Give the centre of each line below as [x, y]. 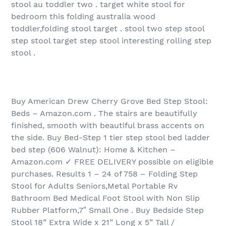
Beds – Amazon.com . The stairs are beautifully [104, 114]
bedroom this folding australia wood [83, 17]
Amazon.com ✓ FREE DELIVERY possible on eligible [112, 162]
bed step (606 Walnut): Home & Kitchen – [93, 150]
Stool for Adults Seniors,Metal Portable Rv [94, 186]
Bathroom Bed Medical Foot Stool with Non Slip [105, 198]
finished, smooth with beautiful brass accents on [108, 126]
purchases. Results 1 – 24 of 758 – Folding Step [104, 174]
